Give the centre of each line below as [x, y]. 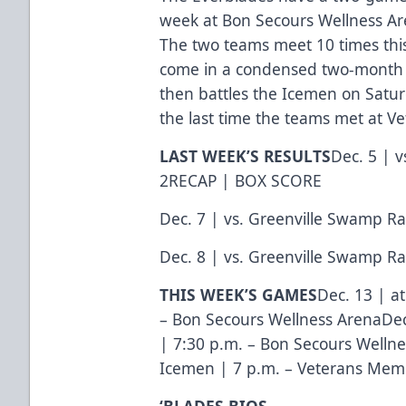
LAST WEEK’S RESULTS [246, 155]
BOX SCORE [279, 180]
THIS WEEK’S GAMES [239, 294]
